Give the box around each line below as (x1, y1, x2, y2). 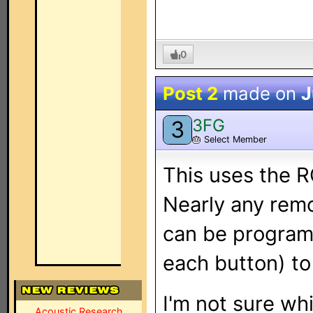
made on (218, 82, 301, 104)
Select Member (201, 133, 267, 145)
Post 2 (163, 82, 218, 104)
